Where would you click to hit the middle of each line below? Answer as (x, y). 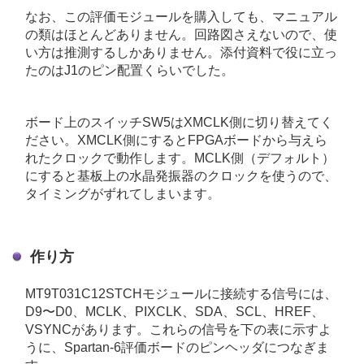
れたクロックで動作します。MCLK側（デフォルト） (180, 158)
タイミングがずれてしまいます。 (123, 194)
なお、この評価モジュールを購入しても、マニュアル (181, 17)
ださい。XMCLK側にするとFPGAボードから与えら (176, 141)
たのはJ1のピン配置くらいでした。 (130, 71)
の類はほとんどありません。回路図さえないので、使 (181, 35)
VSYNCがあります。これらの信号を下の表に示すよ (178, 330)
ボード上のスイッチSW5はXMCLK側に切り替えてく (179, 123)
